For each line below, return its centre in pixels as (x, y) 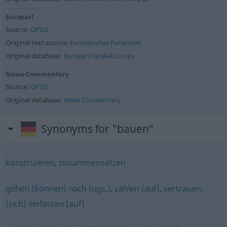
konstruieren (30, 163)
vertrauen (183, 188)
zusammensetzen (92, 163)
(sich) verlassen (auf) (45, 204)
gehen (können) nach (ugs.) (58, 188)
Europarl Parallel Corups (99, 56)
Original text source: (38, 43)
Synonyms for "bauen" (98, 129)
